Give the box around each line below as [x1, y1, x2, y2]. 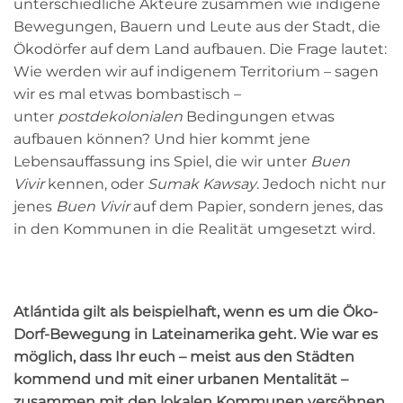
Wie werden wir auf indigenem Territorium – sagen [13, 63, 379, 81]
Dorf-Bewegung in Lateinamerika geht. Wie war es [13, 325, 378, 343]
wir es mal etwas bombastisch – [13, 85, 241, 103]
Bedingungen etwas [183, 108, 335, 126]
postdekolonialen [58, 108, 183, 126]
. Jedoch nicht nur [256, 175, 386, 193]
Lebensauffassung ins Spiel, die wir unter [13, 153, 310, 171]
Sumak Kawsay [148, 175, 256, 193]
